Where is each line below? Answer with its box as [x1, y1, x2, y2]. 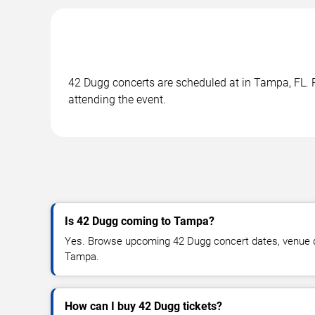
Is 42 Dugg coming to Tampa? [65, 214, 214, 228]
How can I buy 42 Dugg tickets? [65, 299, 222, 313]
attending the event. [68, 92, 166, 106]
